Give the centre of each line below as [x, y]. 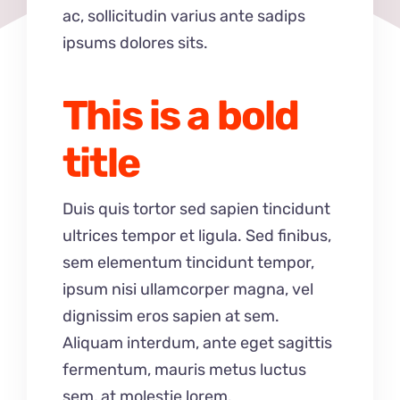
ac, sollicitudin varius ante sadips [184, 17]
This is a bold [181, 116]
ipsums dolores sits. [135, 43]
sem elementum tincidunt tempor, [188, 263]
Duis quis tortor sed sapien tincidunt [196, 209]
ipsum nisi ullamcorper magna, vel [188, 290]
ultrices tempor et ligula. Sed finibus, [197, 236]
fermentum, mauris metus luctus [184, 370]
